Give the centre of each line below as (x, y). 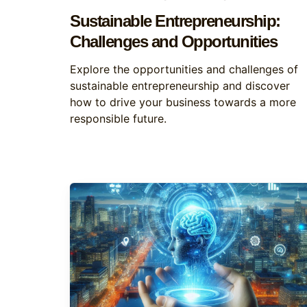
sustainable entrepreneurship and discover (180, 86)
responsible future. (118, 119)
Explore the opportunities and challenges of (184, 69)
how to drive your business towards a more (183, 102)
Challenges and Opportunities (173, 41)
